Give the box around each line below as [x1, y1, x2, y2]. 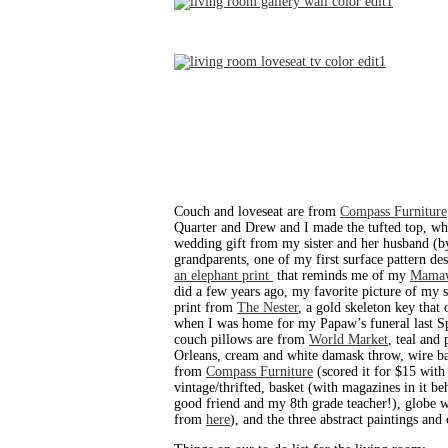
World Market [309, 332, 388, 348]
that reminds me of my [273, 268, 410, 284]
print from [174, 300, 237, 316]
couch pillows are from [174, 332, 309, 348]
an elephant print [174, 268, 273, 284]
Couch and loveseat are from [174, 204, 340, 220]
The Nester [237, 300, 298, 316]
